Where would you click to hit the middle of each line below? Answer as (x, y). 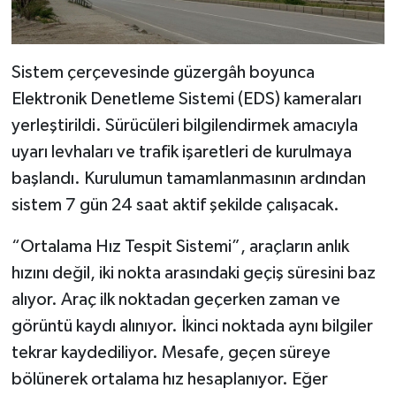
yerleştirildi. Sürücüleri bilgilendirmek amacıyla (184, 126)
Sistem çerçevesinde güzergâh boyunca (163, 73)
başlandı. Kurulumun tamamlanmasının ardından (188, 179)
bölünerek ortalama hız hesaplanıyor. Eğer (169, 380)
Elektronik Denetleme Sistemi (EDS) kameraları (186, 99)
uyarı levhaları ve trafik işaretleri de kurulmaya (181, 152)
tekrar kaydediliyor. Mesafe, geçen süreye (171, 353)
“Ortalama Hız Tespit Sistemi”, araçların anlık (180, 247)
